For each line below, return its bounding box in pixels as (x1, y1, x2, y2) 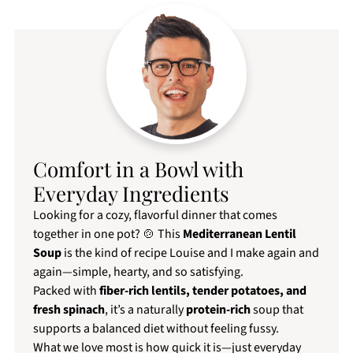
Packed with (32, 282, 99, 300)
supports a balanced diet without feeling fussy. (32, 320, 279, 338)
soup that (250, 301, 303, 319)
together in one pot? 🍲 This (32, 225, 183, 243)
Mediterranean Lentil (182, 225, 296, 243)
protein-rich (185, 301, 251, 319)
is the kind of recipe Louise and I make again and (61, 244, 319, 262)
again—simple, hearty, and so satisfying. (32, 263, 243, 281)
